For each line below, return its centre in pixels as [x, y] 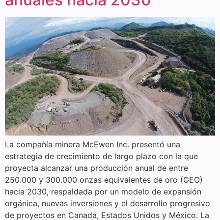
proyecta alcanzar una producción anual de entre [96, 168]
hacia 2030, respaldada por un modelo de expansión [103, 191]
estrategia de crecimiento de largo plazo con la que [101, 156]
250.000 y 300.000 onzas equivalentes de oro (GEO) [104, 179]
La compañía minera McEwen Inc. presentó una [93, 144]
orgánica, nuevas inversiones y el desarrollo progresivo [108, 203]
